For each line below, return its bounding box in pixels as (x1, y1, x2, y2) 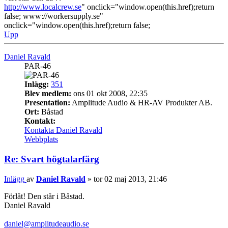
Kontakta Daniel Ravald (24, 126, 102, 135)
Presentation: (24, 98, 70, 107)
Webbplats (24, 135, 58, 144)
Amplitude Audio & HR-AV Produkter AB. (70, 98, 212, 107)
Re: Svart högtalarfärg (4, 153, 99, 164)
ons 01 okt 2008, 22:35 (71, 89, 148, 98)
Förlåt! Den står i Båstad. (4, 191, 84, 201)
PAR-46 (24, 62, 51, 71)
